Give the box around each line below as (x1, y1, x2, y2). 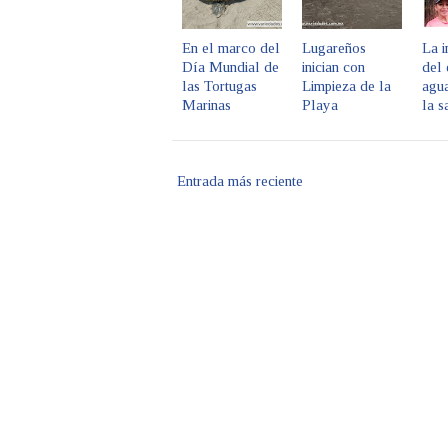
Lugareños (302, 40, 366, 57)
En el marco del (182, 40, 280, 57)
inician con (302, 59, 365, 76)
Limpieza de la (302, 78, 391, 95)
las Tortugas (182, 78, 257, 95)
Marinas (182, 97, 231, 114)
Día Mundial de (182, 59, 279, 76)
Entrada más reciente (177, 173, 303, 190)
